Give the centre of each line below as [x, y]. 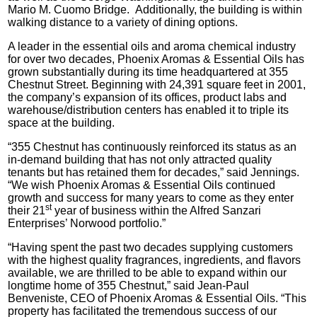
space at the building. [62, 122]
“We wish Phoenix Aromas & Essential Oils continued [142, 185]
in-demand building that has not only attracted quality [140, 159]
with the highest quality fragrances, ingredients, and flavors [155, 260]
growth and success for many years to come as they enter [151, 197]
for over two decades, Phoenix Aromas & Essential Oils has [156, 59]
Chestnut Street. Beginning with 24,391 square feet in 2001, [157, 84]
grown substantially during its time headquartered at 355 [148, 71]
